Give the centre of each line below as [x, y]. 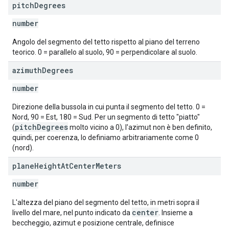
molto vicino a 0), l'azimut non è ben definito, [140, 127]
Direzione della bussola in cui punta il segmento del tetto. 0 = [109, 107]
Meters [108, 166]
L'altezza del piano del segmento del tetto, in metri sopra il [106, 202]
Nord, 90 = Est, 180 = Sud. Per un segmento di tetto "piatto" [106, 117]
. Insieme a [176, 213]
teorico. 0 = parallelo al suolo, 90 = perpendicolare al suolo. [105, 52]
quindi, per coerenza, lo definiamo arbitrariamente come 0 [106, 138]
